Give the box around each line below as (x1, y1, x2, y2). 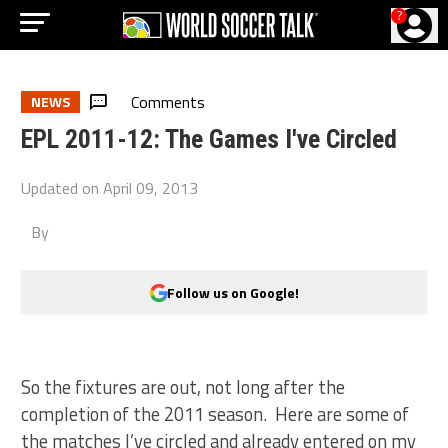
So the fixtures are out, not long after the (21, 373, 346, 401)
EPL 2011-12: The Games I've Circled (21, 124, 398, 154)
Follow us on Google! (167, 281, 299, 303)
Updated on (21, 176, 104, 200)
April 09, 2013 (103, 176, 199, 200)
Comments (131, 90, 206, 114)
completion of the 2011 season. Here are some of (21, 400, 410, 428)
